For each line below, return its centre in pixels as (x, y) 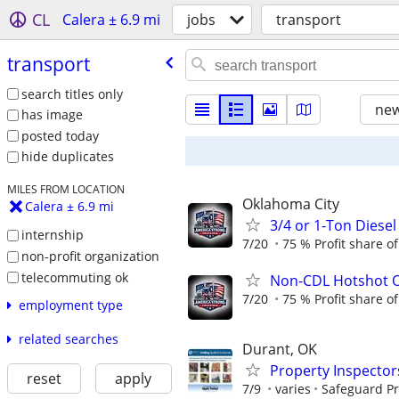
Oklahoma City (291, 204)
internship (52, 235)
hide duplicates (67, 157)
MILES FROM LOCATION (65, 189)
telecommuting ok (74, 277)
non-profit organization (90, 256)
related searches (68, 339)
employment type (70, 305)
